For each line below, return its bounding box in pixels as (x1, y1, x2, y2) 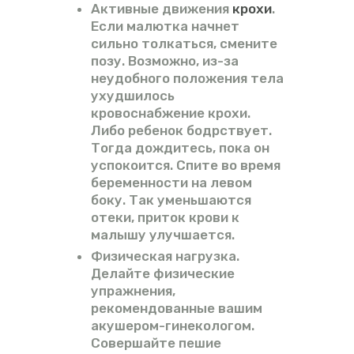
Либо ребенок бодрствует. (90, 122, 272, 139)
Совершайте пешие (90, 335, 221, 352)
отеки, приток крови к (90, 209, 239, 226)
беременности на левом (90, 175, 252, 191)
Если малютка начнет (90, 18, 239, 35)
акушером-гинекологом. (90, 318, 254, 334)
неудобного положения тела (90, 70, 284, 87)
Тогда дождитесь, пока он (90, 140, 269, 156)
